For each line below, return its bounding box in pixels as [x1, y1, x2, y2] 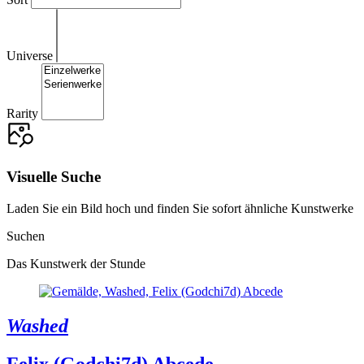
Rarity [6, 106, 38, 121]
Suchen [6, 228, 45, 243]
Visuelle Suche [6, 168, 101, 185]
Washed [6, 314, 68, 336]
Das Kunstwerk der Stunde [6, 256, 145, 271]
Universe [6, 49, 53, 63]
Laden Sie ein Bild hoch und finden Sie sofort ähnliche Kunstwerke [6, 201, 353, 215]
